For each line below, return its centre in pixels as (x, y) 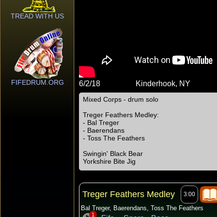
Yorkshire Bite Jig (109, 161)
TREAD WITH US (37, 16)
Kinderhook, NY (163, 84)
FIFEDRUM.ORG (37, 82)
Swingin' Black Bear (113, 154)
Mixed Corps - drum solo (121, 99)
